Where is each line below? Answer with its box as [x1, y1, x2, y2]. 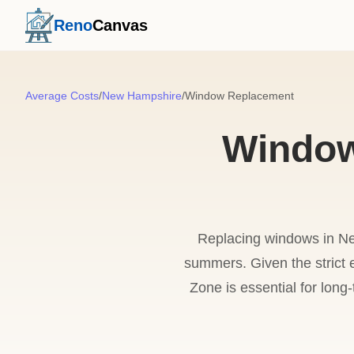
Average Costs [25, 89, 99, 102]
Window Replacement [185, 89, 294, 102]
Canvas [92, 16, 148, 34]
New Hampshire [102, 89, 182, 102]
